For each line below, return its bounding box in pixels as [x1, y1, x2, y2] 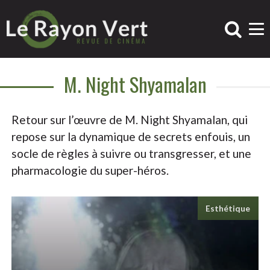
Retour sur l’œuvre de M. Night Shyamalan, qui [11, 113, 248, 127]
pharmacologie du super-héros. [11, 163, 169, 177]
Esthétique [206, 203, 251, 213]
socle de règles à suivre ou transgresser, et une [11, 146, 252, 160]
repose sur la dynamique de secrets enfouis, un [11, 130, 251, 143]
